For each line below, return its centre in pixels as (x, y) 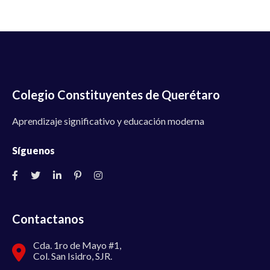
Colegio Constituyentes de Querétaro (116, 94)
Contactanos (48, 218)
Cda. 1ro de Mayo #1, (77, 245)
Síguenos (33, 150)
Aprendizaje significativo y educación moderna (108, 121)
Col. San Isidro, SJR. (73, 256)
